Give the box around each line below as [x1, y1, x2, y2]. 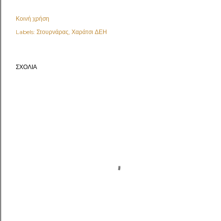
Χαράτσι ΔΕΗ [72, 28, 107, 36]
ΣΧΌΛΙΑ [16, 63, 37, 71]
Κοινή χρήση [16, 15, 49, 22]
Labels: [16, 28, 35, 36]
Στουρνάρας [37, 28, 69, 36]
